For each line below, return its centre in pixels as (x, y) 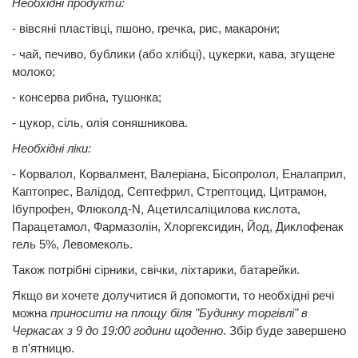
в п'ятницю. (45, 348)
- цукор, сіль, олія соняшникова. (101, 122)
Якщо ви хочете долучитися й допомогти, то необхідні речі (173, 295)
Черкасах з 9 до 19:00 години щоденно (117, 330)
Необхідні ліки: (53, 148)
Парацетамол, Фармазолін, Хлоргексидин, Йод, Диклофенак (178, 226)
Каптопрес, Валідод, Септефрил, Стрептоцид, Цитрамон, (169, 191)
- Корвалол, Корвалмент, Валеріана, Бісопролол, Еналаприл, (179, 173)
